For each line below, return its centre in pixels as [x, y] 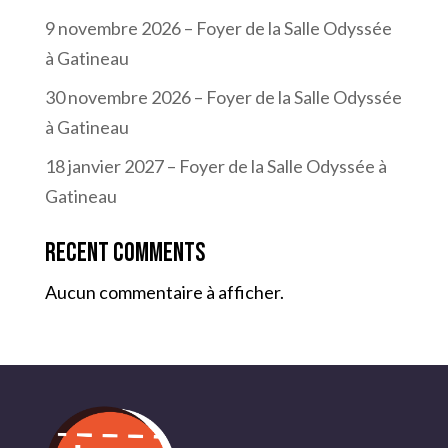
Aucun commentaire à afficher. [164, 291]
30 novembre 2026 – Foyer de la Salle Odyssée [223, 96]
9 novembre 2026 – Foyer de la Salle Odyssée [218, 27]
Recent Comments [124, 253]
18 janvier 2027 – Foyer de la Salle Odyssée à [215, 165]
